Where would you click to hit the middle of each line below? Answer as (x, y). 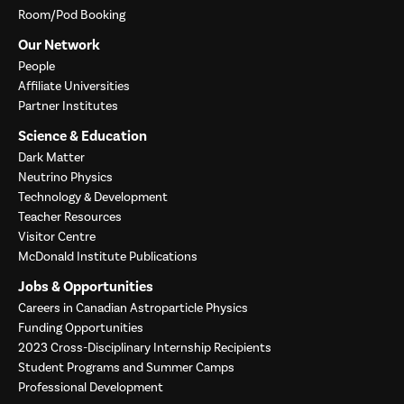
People (37, 67)
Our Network (59, 46)
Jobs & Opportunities (86, 287)
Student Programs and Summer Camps (126, 368)
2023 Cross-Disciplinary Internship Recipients (145, 349)
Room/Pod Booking (72, 16)
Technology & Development (93, 198)
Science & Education (83, 137)
